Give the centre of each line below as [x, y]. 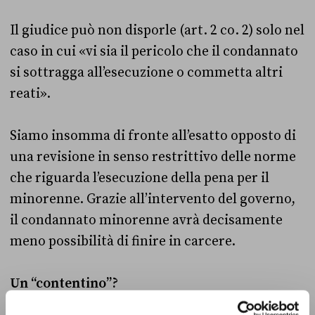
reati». [30, 93]
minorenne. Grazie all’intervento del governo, [153, 199]
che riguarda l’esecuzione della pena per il [140, 178]
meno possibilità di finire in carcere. [123, 241]
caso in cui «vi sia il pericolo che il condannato [154, 51]
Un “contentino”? [64, 283]
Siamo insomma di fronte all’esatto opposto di [153, 135]
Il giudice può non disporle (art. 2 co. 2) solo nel [157, 30]
